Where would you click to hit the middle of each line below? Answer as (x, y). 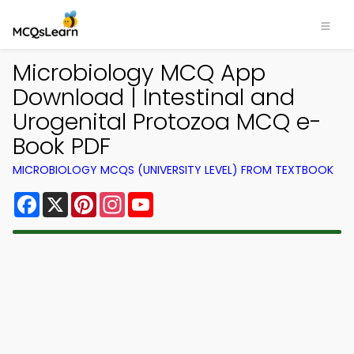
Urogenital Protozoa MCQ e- (167, 122)
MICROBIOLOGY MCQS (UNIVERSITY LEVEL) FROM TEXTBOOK (173, 170)
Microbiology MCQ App (139, 73)
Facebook (71, 198)
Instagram (157, 198)
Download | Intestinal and (154, 97)
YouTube (180, 198)
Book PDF (62, 146)
